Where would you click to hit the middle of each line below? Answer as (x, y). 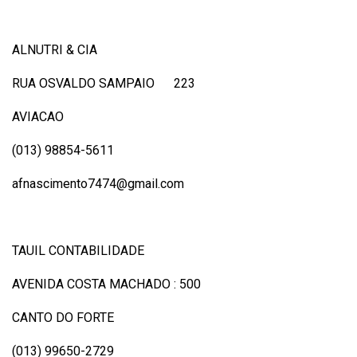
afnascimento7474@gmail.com (98, 183)
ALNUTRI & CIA (55, 49)
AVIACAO (38, 116)
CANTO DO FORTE (63, 317)
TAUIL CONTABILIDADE (78, 250)
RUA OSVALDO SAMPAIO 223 (104, 83)
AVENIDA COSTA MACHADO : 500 (106, 284)
